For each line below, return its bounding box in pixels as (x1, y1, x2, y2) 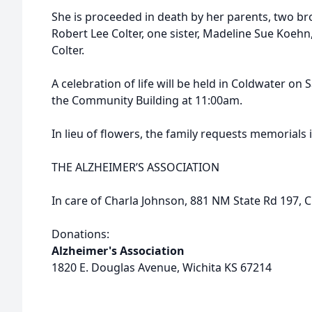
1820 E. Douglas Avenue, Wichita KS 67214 (52, 260, 272, 275)
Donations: (52, 226, 109, 242)
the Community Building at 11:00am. (52, 93, 242, 108)
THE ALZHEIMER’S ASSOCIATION (52, 159, 219, 175)
